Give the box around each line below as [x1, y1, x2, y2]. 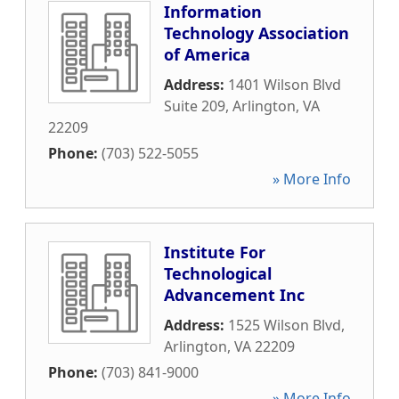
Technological [164, 263, 272, 284]
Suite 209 [164, 96, 225, 116]
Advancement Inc [164, 284, 305, 305]
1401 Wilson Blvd [228, 75, 341, 94]
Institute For [164, 241, 265, 263]
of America [164, 44, 250, 65]
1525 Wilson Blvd [228, 315, 341, 335]
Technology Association [164, 22, 349, 44]
